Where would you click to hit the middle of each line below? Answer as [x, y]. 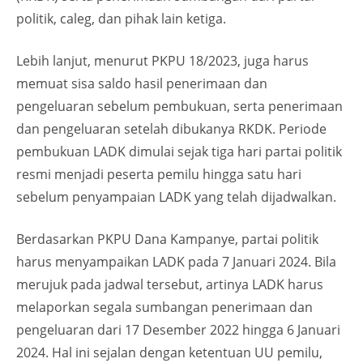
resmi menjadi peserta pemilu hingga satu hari [159, 174]
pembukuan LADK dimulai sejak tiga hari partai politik [179, 152]
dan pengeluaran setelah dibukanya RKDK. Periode [171, 129]
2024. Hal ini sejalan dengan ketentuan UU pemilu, [169, 352]
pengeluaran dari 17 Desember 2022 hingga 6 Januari [178, 330]
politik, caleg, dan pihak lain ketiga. [121, 19]
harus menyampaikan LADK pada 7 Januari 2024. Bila [176, 262]
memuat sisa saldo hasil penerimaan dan [142, 83]
